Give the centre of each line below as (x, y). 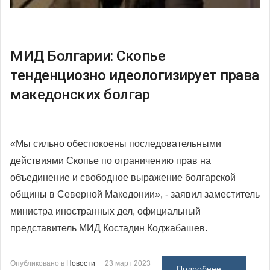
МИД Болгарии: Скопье (88, 56)
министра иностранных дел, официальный (105, 211)
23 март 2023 (128, 263)
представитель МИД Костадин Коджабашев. (109, 228)
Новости (81, 263)
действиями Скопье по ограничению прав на (111, 160)
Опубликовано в (37, 263)
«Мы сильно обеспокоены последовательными (116, 143)
